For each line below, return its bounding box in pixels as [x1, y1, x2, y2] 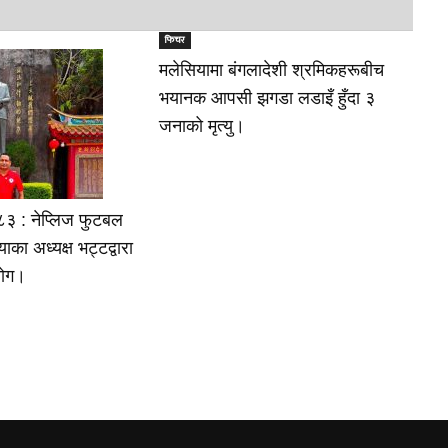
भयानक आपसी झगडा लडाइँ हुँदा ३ [159, 88, 376, 108]
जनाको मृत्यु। [159, 116, 246, 136]
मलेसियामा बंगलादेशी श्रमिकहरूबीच [159, 60, 385, 80]
